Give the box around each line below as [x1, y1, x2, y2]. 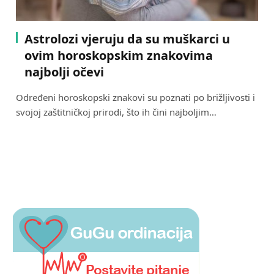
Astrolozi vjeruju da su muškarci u [24, 30, 230, 47]
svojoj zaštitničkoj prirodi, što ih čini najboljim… [16, 105, 217, 118]
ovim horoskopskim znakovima [24, 46, 213, 64]
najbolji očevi [24, 63, 104, 80]
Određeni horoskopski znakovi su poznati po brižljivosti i [16, 91, 255, 103]
